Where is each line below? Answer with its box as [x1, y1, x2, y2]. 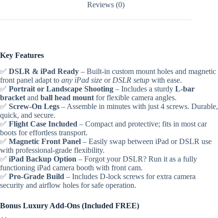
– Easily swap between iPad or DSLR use [81, 137, 212, 145]
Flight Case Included [9, 119, 77, 128]
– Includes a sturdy [113, 84, 175, 93]
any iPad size [61, 75, 102, 84]
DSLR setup [112, 75, 149, 84]
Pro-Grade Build [9, 172, 64, 181]
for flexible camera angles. [94, 93, 177, 102]
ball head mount [40, 93, 94, 102]
